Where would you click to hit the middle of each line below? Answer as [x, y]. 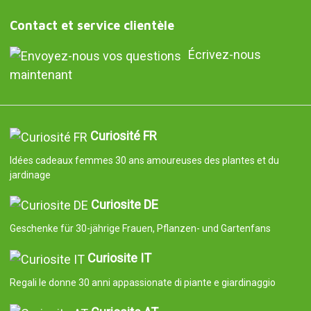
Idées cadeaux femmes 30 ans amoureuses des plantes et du [144, 160]
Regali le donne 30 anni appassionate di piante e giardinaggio [142, 283]
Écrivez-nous [224, 55]
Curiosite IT [119, 258]
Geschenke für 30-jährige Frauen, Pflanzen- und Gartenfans [140, 229]
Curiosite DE [124, 204]
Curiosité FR [123, 135]
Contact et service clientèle [92, 26]
